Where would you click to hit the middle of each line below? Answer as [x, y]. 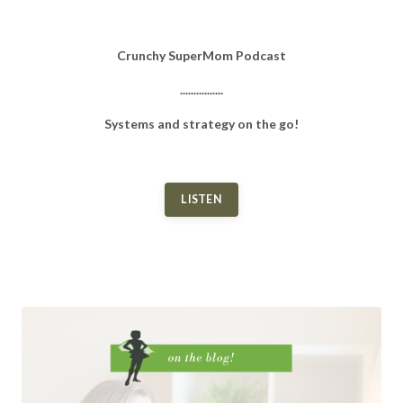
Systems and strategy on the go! [201, 123]
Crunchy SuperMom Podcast [201, 55]
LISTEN [201, 199]
